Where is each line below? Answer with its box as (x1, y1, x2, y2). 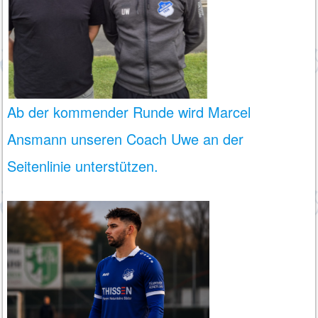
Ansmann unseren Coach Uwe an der (7, 128, 244, 149)
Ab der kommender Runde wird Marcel (7, 101, 251, 122)
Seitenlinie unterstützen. (7, 155, 159, 176)
